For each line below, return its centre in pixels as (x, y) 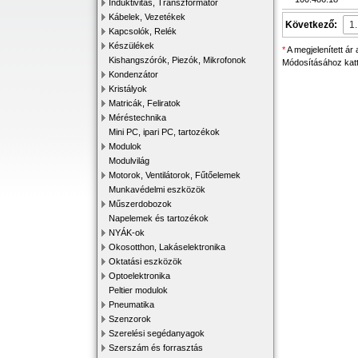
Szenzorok (130, 319)
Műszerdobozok (140, 204)
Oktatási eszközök (145, 261)
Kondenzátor (133, 74)
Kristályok (128, 89)
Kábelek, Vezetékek (147, 17)
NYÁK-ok (127, 233)
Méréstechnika (137, 117)
